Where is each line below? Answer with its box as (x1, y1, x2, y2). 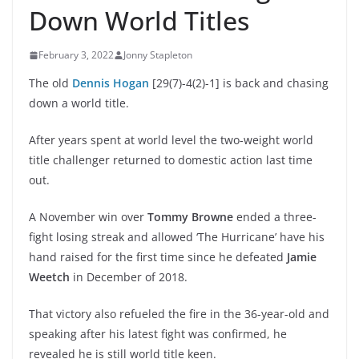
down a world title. (29, 95, 129, 111)
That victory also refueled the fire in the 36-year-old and (29, 306, 329, 321)
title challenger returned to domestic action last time (29, 152, 313, 167)
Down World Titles (29, 3, 249, 38)
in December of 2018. (73, 269, 188, 284)
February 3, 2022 (38, 48, 114, 62)
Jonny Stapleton (123, 48, 192, 62)
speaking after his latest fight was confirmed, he (29, 326, 287, 341)
